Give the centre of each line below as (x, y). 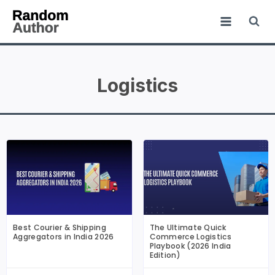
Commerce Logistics (190, 237)
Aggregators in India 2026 (64, 237)
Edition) (165, 255)
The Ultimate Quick (188, 228)
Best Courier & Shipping (60, 228)
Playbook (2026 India (190, 246)
